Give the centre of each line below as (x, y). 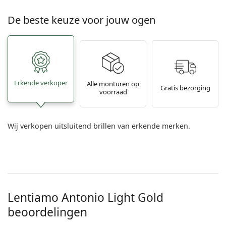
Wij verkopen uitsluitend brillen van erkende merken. (99, 126)
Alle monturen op (113, 83)
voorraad (113, 92)
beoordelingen (47, 212)
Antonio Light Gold (112, 198)
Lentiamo (35, 198)
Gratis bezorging (185, 88)
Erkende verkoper (41, 82)
